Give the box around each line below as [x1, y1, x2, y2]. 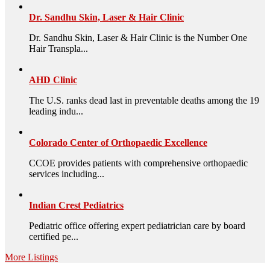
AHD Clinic [29, 74, 77, 85]
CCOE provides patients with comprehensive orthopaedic [29, 157, 248, 168]
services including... [29, 168, 104, 179]
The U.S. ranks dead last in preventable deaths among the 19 [29, 95, 259, 105]
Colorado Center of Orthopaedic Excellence [29, 137, 207, 148]
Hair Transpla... [29, 43, 88, 54]
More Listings [5, 251, 58, 262]
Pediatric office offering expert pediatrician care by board [29, 220, 245, 231]
